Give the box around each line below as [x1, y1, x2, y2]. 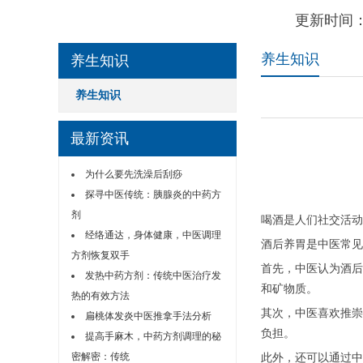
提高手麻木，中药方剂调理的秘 [85, 331, 221, 343]
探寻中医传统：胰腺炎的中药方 [85, 189, 221, 201]
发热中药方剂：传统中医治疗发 [85, 270, 221, 282]
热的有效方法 [71, 290, 130, 302]
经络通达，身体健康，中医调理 [85, 229, 221, 241]
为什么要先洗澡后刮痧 [85, 169, 182, 181]
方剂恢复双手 [71, 250, 130, 262]
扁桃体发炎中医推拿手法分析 [85, 310, 211, 322]
